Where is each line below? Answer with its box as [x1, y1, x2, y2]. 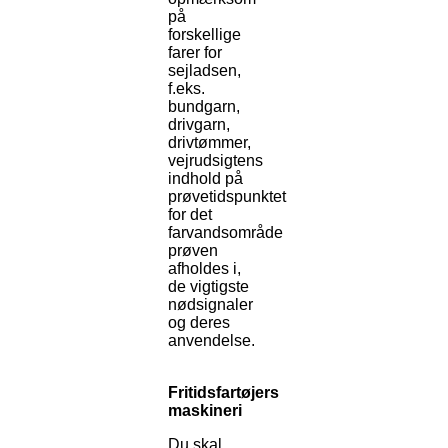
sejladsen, [168, 62, 241, 80]
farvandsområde [168, 224, 283, 242]
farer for [168, 44, 222, 62]
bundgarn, [168, 98, 240, 116]
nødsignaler [168, 296, 253, 314]
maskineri [168, 402, 242, 420]
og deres [168, 314, 230, 332]
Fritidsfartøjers [168, 384, 279, 402]
